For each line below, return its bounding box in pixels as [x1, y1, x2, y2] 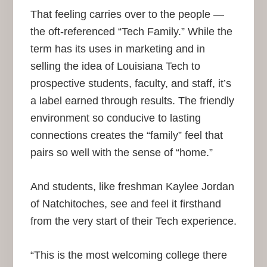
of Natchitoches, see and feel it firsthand [30, 198, 221, 210]
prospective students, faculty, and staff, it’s [30, 77, 231, 90]
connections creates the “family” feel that [30, 129, 223, 142]
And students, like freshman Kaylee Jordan [30, 181, 234, 193]
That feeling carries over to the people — [30, 8, 224, 21]
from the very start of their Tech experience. [30, 215, 237, 228]
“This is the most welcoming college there [30, 249, 227, 262]
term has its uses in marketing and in [30, 43, 205, 55]
